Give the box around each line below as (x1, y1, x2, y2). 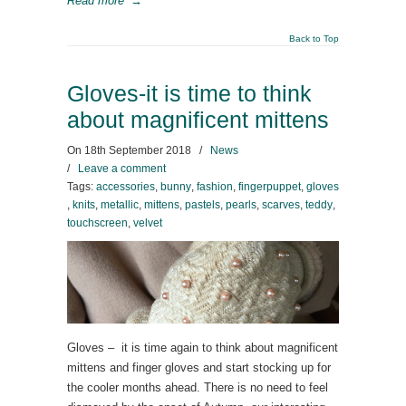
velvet (133, 217, 162, 229)
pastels (185, 198, 220, 211)
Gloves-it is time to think (67, 82, 312, 106)
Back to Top (289, 34, 339, 43)
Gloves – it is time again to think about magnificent (67, 341, 338, 354)
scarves (262, 198, 300, 211)
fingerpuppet (238, 180, 301, 193)
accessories (96, 180, 155, 193)
